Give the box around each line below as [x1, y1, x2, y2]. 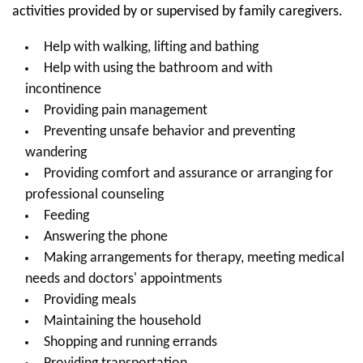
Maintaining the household [43, 314, 201, 328]
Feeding [43, 209, 89, 223]
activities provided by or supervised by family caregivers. [12, 4, 343, 19]
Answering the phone [43, 230, 168, 244]
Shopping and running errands [43, 335, 217, 349]
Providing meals [43, 293, 136, 307]
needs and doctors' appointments [25, 272, 222, 286]
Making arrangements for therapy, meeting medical [43, 251, 344, 265]
